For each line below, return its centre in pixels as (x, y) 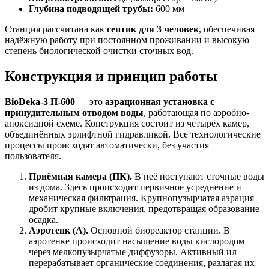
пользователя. (33, 156)
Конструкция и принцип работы (111, 76)
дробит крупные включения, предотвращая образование (144, 208)
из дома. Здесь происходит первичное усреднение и (135, 187)
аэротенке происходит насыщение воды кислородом (137, 241)
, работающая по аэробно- (196, 112)
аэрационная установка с (160, 101)
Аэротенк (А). (59, 230)
